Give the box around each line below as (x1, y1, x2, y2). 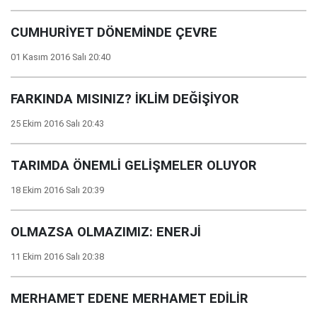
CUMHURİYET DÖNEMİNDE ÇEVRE (11, 25, 217, 40)
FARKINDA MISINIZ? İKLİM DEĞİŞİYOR (11, 91, 239, 107)
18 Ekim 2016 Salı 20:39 (11, 185, 104, 195)
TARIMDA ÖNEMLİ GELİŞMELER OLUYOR (11, 158, 257, 173)
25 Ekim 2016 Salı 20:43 (11, 118, 104, 129)
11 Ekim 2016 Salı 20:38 (11, 251, 104, 262)
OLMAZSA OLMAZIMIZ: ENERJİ (11, 224, 201, 240)
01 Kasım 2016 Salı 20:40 (11, 52, 110, 62)
